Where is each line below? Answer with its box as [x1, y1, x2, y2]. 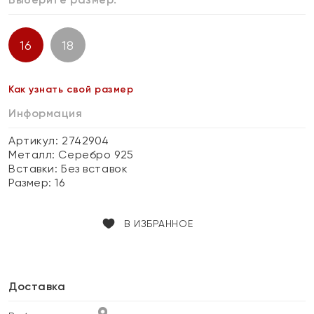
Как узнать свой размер [8, 83, 134, 95]
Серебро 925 [58, 148, 134, 161]
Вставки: [8, 162, 62, 175]
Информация [8, 107, 83, 120]
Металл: [8, 148, 59, 161]
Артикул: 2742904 [8, 134, 109, 147]
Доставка [8, 280, 66, 293]
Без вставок [61, 162, 128, 175]
